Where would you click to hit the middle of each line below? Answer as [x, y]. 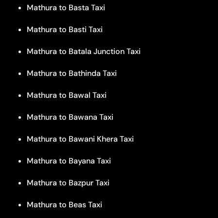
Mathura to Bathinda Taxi [72, 73]
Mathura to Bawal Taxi [67, 95]
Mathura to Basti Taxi [65, 29]
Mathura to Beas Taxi [64, 204]
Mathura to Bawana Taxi [70, 117]
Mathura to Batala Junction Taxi [84, 51]
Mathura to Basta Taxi [66, 7]
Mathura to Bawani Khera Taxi [80, 139]
